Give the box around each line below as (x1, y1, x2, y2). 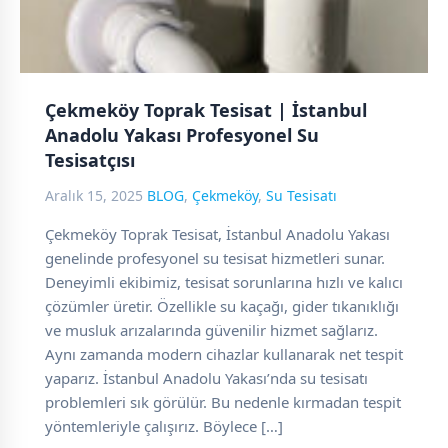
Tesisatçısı (45, 148, 135, 172)
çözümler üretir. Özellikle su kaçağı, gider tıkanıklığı (45, 296, 399, 316)
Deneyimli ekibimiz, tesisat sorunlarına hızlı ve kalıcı (45, 272, 403, 292)
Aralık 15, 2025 (45, 186, 147, 205)
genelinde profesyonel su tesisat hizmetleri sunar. (45, 248, 385, 268)
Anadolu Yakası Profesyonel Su (45, 123, 319, 147)
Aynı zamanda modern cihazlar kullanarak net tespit (45, 344, 403, 364)
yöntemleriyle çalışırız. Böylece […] (45, 416, 283, 436)
